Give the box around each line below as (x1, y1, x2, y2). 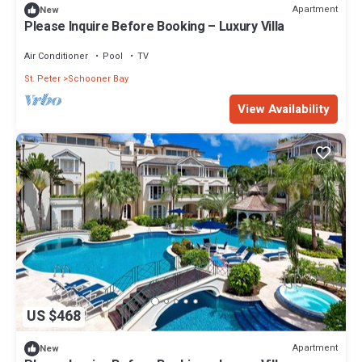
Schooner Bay (68, 71, 128, 86)
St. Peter (24, 71, 61, 86)
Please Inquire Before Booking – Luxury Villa (24, 16, 284, 36)
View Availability (238, 99, 330, 118)
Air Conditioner (24, 48, 88, 63)
